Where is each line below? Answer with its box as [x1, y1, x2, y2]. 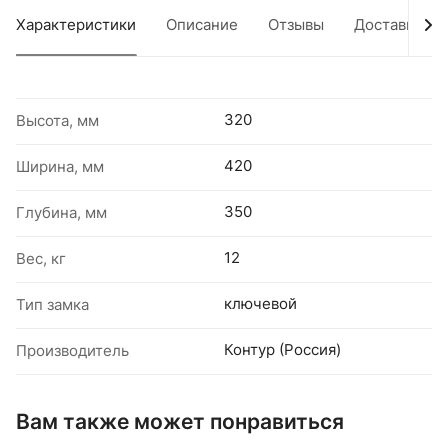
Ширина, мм [16, 157, 104, 176]
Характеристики [16, 15, 136, 34]
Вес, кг [16, 249, 66, 268]
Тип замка [16, 295, 89, 314]
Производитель [16, 341, 129, 360]
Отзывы [268, 15, 324, 34]
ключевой [224, 294, 297, 313]
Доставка [354, 15, 422, 34]
